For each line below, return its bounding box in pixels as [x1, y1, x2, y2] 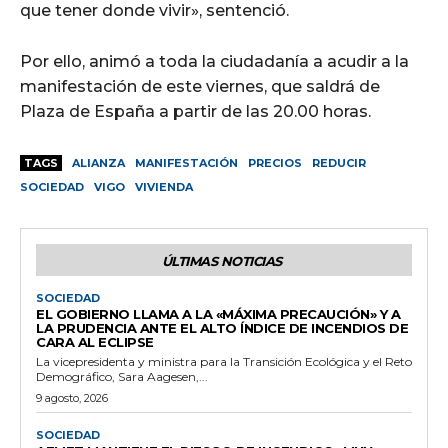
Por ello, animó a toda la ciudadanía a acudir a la [20, 51, 409, 71]
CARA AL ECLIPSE [36, 333, 154, 350]
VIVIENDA [135, 179, 193, 194]
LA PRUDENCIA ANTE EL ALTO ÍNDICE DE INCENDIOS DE [36, 319, 408, 336]
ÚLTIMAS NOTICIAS [161, 252, 282, 269]
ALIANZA [72, 155, 125, 170]
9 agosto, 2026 [36, 390, 108, 405]
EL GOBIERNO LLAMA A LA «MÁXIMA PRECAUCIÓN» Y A [36, 305, 400, 322]
